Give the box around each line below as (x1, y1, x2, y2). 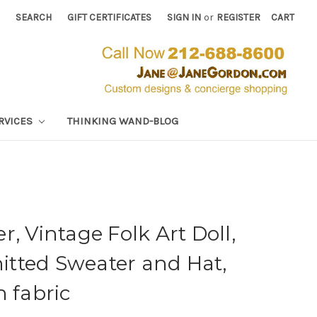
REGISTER (217, 11, 261, 23)
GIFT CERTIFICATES (67, 11, 152, 23)
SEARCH (16, 11, 52, 23)
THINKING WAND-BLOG (67, 114, 178, 127)
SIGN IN (167, 11, 202, 23)
